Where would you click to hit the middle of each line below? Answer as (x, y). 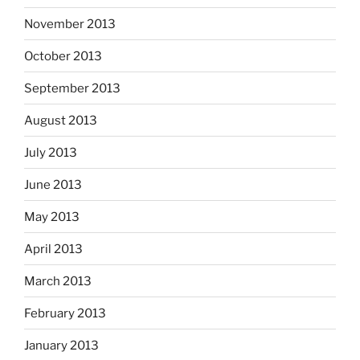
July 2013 (51, 152)
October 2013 (63, 56)
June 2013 (53, 184)
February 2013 (65, 313)
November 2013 (70, 24)
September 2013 (72, 88)
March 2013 (58, 281)
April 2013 (53, 249)
